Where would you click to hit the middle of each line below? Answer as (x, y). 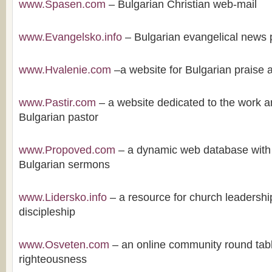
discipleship (47, 212)
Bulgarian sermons (64, 165)
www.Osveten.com (64, 245)
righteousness (53, 259)
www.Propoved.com (67, 150)
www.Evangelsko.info (70, 37)
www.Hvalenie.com (65, 70)
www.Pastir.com (57, 103)
